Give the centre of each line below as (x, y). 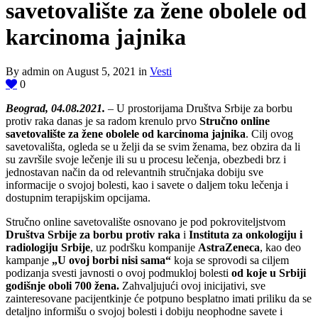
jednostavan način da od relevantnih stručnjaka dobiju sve (135, 172)
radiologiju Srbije (48, 248)
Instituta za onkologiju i (246, 235)
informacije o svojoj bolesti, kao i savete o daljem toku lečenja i (147, 185)
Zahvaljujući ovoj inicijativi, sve (192, 286)
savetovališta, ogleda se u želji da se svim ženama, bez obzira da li (153, 147)
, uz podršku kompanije (144, 248)
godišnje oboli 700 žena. (62, 286)
